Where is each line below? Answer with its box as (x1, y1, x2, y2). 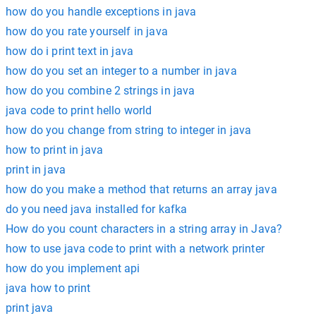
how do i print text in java (6, 44, 134, 58)
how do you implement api (6, 262, 140, 275)
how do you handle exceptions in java (6, 5, 197, 18)
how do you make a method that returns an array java (6, 183, 277, 196)
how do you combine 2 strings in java (6, 84, 195, 97)
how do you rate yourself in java (6, 25, 168, 38)
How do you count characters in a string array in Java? (6, 222, 283, 236)
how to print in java (6, 143, 103, 157)
